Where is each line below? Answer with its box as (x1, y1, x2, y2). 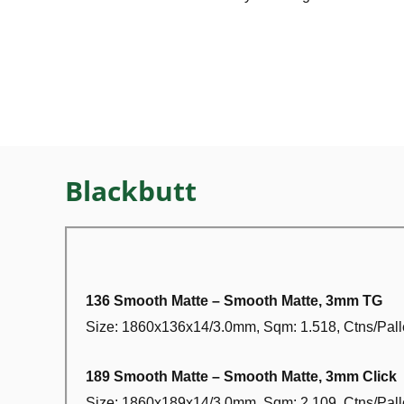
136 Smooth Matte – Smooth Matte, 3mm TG (86, 293, 382, 308)
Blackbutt (65, 172, 197, 209)
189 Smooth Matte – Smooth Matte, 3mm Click (86, 368, 397, 384)
